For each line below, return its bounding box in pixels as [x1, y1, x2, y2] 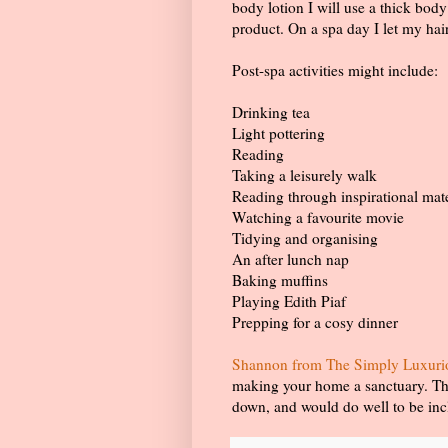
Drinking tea [232, 102, 310, 123]
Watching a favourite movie [232, 207, 404, 228]
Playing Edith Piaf [232, 291, 346, 312]
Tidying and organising [232, 228, 378, 249]
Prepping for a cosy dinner [232, 312, 398, 333]
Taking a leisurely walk [232, 165, 377, 186]
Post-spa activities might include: [232, 60, 438, 81]
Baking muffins [232, 270, 328, 291]
